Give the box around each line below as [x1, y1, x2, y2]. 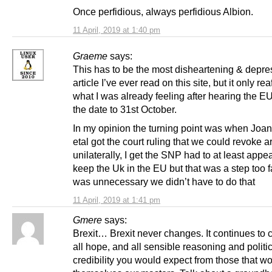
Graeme [73, 50, 107, 62]
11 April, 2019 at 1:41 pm [73, 195, 160, 205]
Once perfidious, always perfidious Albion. [73, 6, 253, 18]
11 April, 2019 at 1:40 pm [73, 25, 160, 35]
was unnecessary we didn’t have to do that [73, 176, 255, 188]
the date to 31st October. [73, 104, 177, 115]
